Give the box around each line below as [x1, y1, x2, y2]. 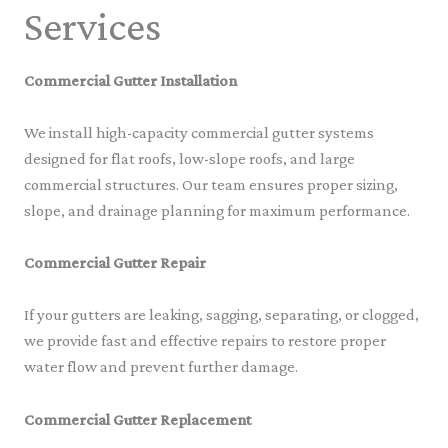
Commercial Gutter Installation [24, 70, 237, 90]
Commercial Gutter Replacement [24, 409, 251, 429]
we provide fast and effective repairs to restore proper [24, 331, 386, 351]
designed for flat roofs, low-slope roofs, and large [24, 148, 355, 168]
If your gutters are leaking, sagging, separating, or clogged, [24, 305, 419, 325]
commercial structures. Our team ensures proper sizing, [24, 174, 398, 194]
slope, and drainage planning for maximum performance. [24, 200, 410, 220]
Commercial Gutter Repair [24, 253, 206, 273]
